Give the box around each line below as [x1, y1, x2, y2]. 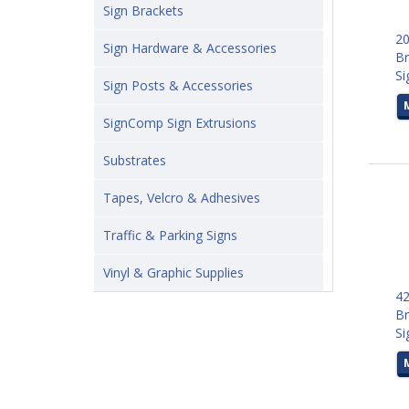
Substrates [103, 152, 166, 169]
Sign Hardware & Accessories [103, 39, 277, 57]
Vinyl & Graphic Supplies [103, 264, 244, 281]
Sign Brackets [103, 2, 184, 19]
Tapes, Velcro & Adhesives [103, 189, 260, 206]
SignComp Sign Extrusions [103, 114, 257, 131]
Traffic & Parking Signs [103, 226, 237, 244]
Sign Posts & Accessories [103, 77, 253, 94]
